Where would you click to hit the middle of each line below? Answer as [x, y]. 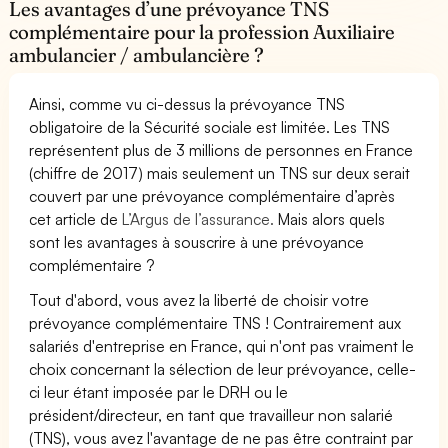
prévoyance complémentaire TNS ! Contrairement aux [215, 322]
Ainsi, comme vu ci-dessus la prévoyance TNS [187, 103]
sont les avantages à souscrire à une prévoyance [197, 241]
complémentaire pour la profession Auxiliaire [202, 31]
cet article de [76, 218]
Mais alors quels [330, 218]
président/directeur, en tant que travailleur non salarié [211, 414]
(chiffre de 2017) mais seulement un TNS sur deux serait [220, 172]
